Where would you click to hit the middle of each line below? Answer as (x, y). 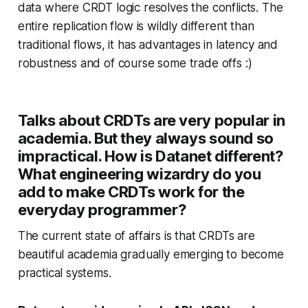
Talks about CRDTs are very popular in (151, 120)
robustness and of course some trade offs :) (135, 63)
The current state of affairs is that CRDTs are (136, 236)
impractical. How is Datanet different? (150, 156)
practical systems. (64, 273)
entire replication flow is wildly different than (136, 26)
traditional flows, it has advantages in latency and (148, 45)
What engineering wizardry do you (139, 174)
